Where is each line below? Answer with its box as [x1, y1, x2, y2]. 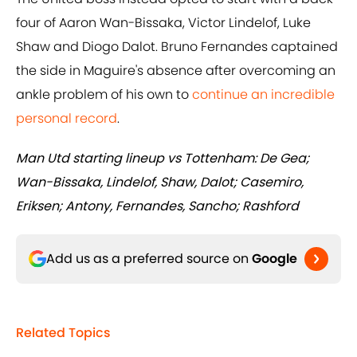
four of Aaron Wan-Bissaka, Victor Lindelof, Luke [16, 14, 311, 33]
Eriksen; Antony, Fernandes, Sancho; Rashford [16, 197, 299, 216]
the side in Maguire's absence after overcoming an [16, 61, 335, 80]
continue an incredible [189, 85, 335, 104]
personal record [16, 109, 117, 128]
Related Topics [16, 324, 111, 343]
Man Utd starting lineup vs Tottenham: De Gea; [16, 149, 309, 168]
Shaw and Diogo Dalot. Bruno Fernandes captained [16, 37, 338, 57]
